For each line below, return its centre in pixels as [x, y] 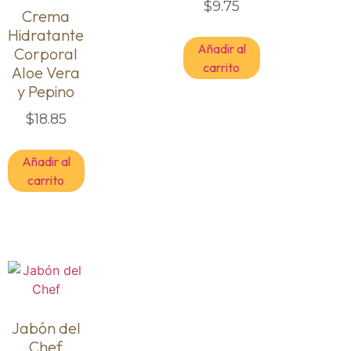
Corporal [46, 53]
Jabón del [46, 327]
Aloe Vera [46, 72]
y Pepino [46, 91]
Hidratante [46, 34]
